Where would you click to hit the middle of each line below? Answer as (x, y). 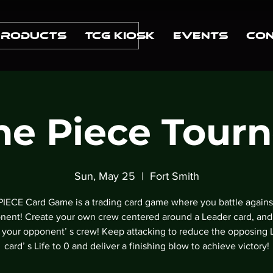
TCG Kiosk (120, 36)
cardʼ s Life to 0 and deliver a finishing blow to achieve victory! (136, 246)
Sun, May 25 (105, 176)
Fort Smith (174, 176)
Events (200, 36)
